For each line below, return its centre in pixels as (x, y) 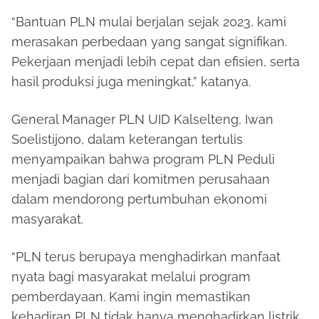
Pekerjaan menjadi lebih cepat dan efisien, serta (156, 61)
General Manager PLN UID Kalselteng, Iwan (142, 119)
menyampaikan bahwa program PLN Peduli (143, 159)
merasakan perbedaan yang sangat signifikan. (149, 41)
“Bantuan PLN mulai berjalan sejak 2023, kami (149, 21)
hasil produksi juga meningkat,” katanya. (131, 81)
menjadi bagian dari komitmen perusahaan (141, 179)
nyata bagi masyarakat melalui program (131, 276)
